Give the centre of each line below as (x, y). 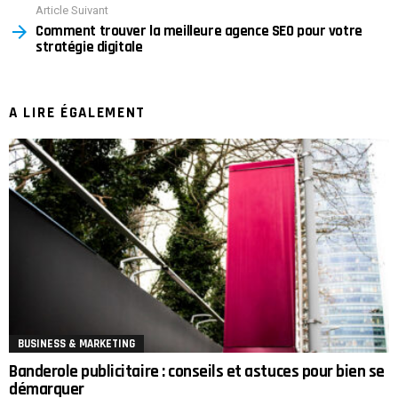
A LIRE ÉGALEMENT (78, 113)
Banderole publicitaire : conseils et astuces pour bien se (197, 372)
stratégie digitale (89, 48)
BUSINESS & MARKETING (76, 344)
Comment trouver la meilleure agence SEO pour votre (199, 32)
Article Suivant (72, 10)
